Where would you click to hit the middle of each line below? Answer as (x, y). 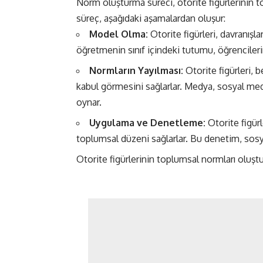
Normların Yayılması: (136, 71)
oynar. (89, 102)
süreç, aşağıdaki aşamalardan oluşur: (151, 18)
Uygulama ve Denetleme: (147, 123)
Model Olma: (119, 34)
